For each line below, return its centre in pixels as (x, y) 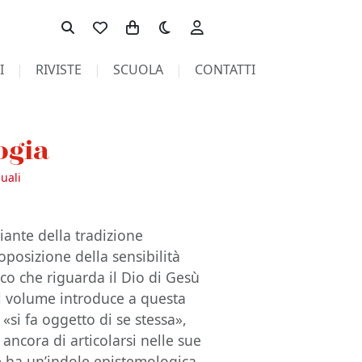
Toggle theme (190, 19)
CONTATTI (225, 69)
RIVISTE (58, 69)
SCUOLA (138, 69)
